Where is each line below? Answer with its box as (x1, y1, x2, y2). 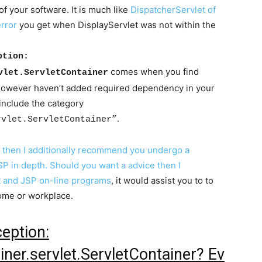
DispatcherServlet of (130, 4, 216, 16)
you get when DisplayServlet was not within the (19, 19, 216, 31)
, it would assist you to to (111, 175, 213, 187)
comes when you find (108, 66, 199, 78)
